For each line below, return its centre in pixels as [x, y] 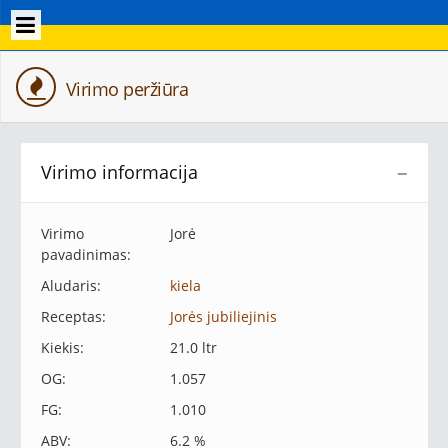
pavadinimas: [86, 254]
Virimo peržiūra [124, 89]
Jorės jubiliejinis [223, 316]
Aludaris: [71, 285]
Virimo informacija [119, 172]
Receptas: [73, 316]
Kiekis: [62, 347]
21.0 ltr [193, 347]
